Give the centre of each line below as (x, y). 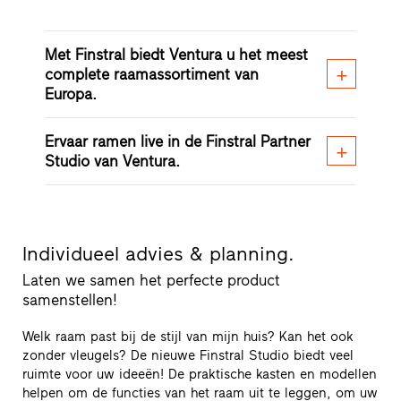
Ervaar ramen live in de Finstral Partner (177, 142)
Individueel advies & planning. (158, 254)
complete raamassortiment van (151, 75)
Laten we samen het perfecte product (151, 281)
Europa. (70, 94)
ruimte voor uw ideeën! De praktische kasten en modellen (199, 375)
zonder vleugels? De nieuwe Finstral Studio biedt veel (188, 356)
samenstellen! (69, 300)
